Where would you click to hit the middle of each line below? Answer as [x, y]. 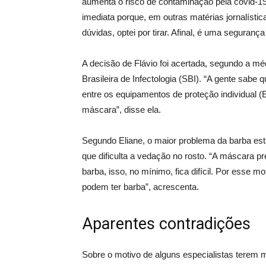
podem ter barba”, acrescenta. [140, 187]
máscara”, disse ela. [121, 110]
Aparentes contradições [166, 224]
